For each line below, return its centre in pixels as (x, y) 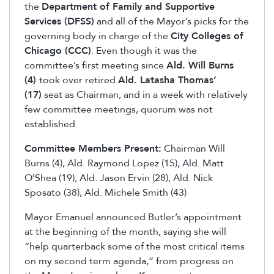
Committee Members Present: (93, 148)
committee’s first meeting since (95, 65)
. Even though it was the (144, 50)
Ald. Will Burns (200, 65)
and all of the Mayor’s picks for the (172, 21)
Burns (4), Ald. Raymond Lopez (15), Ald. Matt (124, 163)
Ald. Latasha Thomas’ (167, 80)
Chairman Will (193, 148)
